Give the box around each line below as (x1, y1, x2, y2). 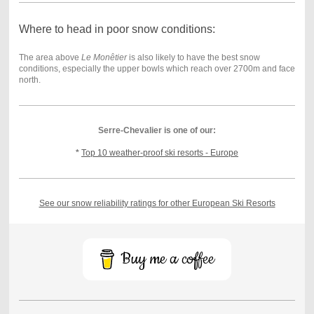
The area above (18, 52, 81, 62)
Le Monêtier (81, 52, 127, 62)
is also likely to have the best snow (126, 52, 260, 62)
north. (18, 74, 41, 85)
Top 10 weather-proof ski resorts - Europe (81, 147, 238, 158)
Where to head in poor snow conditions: (18, 22, 215, 35)
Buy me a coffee (121, 248, 215, 271)
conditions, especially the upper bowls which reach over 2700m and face (18, 63, 295, 74)
